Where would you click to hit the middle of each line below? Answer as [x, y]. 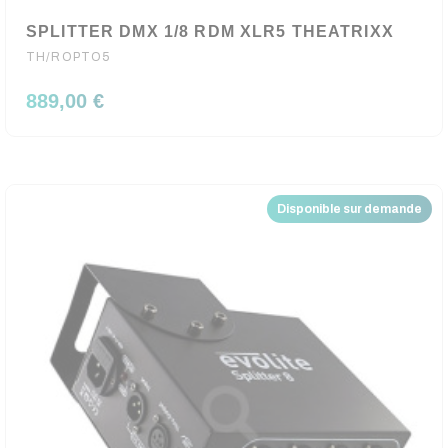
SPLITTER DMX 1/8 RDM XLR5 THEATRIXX [210, 31]
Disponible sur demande [349, 209]
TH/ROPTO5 [68, 57]
